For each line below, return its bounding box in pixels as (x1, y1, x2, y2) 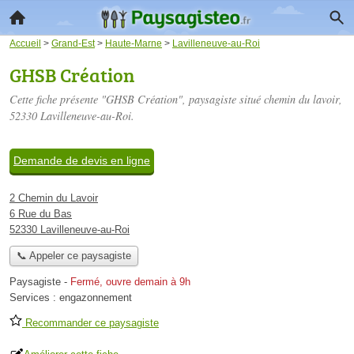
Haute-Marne (105, 38, 162, 48)
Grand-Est (51, 38, 95, 48)
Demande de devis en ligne (13, 154, 150, 167)
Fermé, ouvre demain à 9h (70, 276, 190, 288)
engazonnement (59, 292, 132, 304)
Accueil (9, 38, 41, 48)
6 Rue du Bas (9, 208, 72, 220)
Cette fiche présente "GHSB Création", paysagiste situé (9, 92, 264, 107)
